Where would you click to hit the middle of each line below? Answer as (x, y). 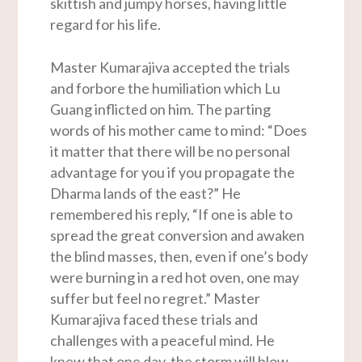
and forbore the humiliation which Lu (166, 88)
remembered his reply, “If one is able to (172, 215)
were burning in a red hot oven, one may (175, 278)
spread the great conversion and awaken (178, 236)
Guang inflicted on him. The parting (161, 109)
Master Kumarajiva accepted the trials (170, 67)
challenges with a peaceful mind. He (163, 341)
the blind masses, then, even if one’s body (179, 257)
